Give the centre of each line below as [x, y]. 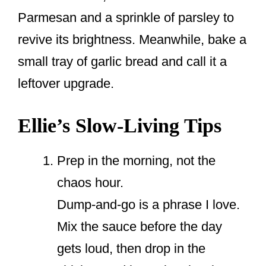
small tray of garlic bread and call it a [122, 62]
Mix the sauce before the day [140, 227]
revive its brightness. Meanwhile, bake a [132, 40]
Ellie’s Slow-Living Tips [120, 126]
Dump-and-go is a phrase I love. [148, 205]
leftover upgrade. [66, 84]
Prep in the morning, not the [136, 161]
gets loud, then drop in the [131, 249]
